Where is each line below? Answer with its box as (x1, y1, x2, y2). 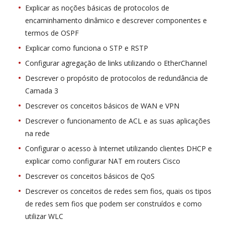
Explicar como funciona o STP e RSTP (25, 43, 148, 53)
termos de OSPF (25, 28, 79, 38)
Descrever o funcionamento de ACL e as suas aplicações (25, 116, 210, 126)
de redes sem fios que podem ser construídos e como (25, 199, 202, 209)
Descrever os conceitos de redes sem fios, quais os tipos (25, 186, 211, 196)
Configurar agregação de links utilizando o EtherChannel (25, 58, 207, 68)
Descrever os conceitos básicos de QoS (25, 171, 155, 181)
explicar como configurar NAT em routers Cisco (25, 156, 180, 166)
